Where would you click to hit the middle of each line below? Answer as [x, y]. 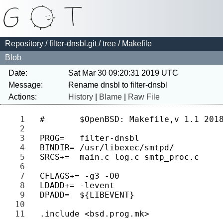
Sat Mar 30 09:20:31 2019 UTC [123, 73]
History [81, 97]
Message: [26, 85]
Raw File [144, 97]
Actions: [23, 97]
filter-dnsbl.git [73, 44]
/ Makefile [134, 44]
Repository [24, 44]
